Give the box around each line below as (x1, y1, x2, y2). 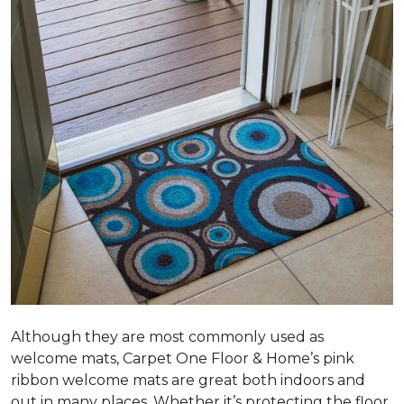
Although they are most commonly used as (11, 328, 324, 345)
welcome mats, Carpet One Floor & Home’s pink (11, 350, 354, 367)
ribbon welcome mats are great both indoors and (11, 372, 365, 389)
